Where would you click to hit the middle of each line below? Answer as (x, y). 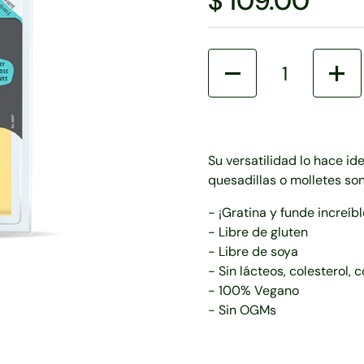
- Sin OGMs (242, 310)
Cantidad (236, 58)
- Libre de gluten (258, 232)
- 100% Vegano (253, 290)
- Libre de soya (253, 251)
